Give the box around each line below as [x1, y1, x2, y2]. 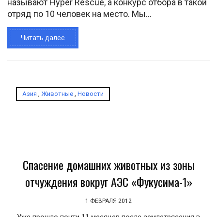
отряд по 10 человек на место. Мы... [7, 9, 152, 19]
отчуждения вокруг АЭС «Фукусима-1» [25, 173, 192, 190]
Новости [77, 90, 104, 97]
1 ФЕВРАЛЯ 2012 [85, 198, 132, 204]
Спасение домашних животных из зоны [22, 156, 195, 173]
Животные [41, 90, 73, 97]
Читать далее [21, 34, 65, 42]
